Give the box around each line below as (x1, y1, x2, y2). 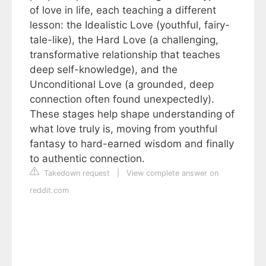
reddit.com (30, 186, 69, 195)
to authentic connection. (30, 153, 148, 165)
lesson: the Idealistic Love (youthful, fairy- (30, 19, 230, 31)
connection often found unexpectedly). (30, 93, 214, 106)
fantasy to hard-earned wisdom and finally (30, 138, 234, 150)
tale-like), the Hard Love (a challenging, (30, 34, 218, 46)
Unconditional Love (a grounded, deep (30, 78, 214, 91)
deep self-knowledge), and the (30, 64, 178, 76)
